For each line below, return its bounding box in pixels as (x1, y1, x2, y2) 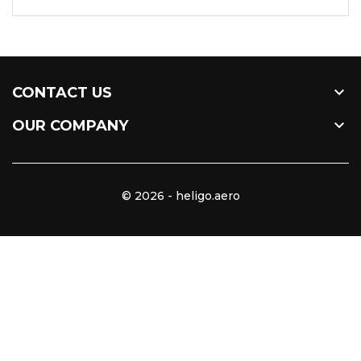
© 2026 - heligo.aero (121, 189, 240, 203)
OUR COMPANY (12, 117, 128, 135)
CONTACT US (12, 84, 112, 102)
